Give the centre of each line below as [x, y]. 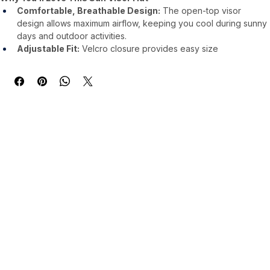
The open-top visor [202, 11]
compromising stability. [61, 74]
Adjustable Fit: [48, 49]
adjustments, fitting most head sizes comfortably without [129, 61]
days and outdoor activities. [72, 36]
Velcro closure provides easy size [150, 49]
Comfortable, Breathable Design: [89, 11]
